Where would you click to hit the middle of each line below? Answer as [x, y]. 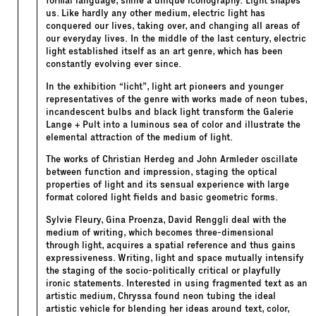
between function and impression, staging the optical [162, 172]
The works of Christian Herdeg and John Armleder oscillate [172, 159]
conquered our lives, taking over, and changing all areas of [173, 26]
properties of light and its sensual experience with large [168, 185]
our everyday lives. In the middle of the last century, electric [176, 39]
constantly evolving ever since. [114, 64]
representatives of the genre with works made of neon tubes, [176, 99]
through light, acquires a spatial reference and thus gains [171, 245]
